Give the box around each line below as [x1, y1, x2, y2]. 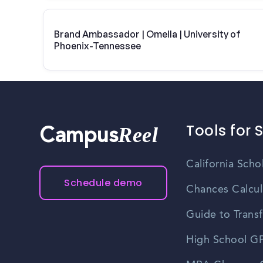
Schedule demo [64, 176, 143, 190]
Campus [39, 127, 119, 149]
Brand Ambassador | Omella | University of [54, 28, 241, 40]
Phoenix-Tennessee [54, 39, 141, 52]
